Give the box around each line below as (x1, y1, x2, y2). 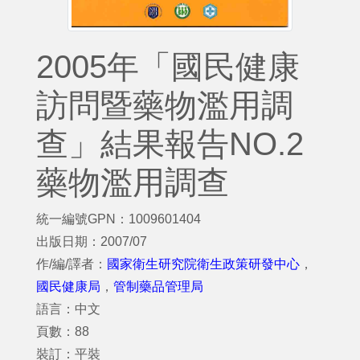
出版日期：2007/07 (36, 235, 147, 248)
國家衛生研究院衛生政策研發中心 (107, 257, 300, 271)
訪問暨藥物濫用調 (36, 88, 293, 123)
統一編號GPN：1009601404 (36, 212, 201, 226)
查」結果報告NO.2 (36, 126, 304, 162)
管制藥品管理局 (113, 280, 203, 293)
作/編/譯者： (36, 257, 107, 271)
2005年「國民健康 (36, 49, 300, 84)
